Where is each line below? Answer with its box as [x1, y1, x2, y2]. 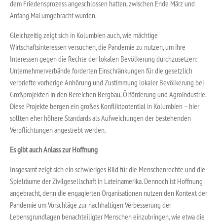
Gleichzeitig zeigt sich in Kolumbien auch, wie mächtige [10, 30, 158, 40]
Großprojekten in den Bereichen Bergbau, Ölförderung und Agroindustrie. [10, 89, 206, 100]
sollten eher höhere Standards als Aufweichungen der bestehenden [10, 113, 191, 123]
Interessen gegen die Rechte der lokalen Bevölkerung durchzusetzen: [10, 54, 197, 64]
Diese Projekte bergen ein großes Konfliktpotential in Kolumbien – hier [10, 101, 199, 111]
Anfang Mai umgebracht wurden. [10, 10, 97, 20]
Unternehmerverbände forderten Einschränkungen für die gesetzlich [10, 66, 192, 76]
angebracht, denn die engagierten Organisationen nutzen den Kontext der [10, 188, 207, 198]
